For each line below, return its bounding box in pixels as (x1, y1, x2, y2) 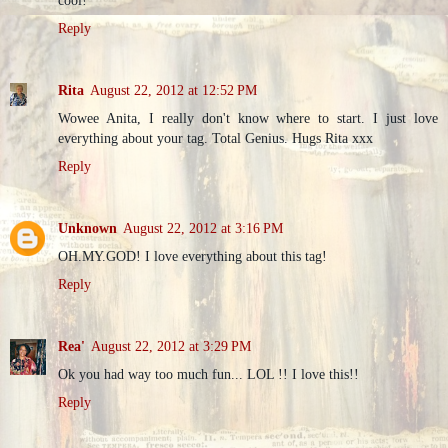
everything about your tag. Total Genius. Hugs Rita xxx (58, 130, 373, 147)
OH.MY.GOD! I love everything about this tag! (58, 248, 327, 265)
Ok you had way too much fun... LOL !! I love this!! (58, 366, 359, 383)
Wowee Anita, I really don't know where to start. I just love (58, 110, 438, 127)
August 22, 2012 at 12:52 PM (90, 82, 257, 99)
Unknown (58, 220, 117, 237)
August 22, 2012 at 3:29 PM (91, 338, 251, 355)
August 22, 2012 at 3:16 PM (123, 220, 283, 237)
